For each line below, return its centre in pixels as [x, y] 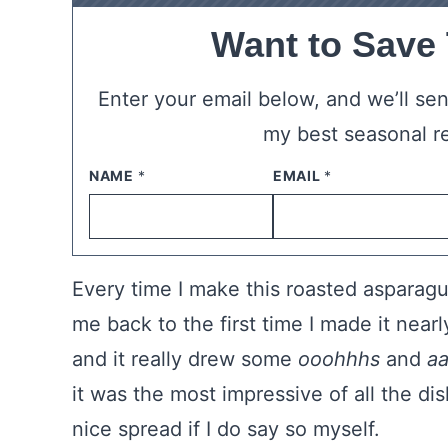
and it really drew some [182, 359]
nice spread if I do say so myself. [226, 429]
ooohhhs [336, 359]
